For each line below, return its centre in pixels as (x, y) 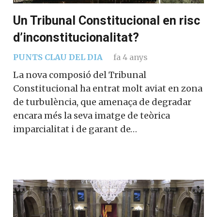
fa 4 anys (130, 57)
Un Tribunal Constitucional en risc (107, 21)
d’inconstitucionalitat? (76, 38)
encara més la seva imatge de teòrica (92, 116)
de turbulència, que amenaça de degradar (102, 102)
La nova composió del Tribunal (80, 75)
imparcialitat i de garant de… (75, 129)
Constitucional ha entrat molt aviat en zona (108, 89)
